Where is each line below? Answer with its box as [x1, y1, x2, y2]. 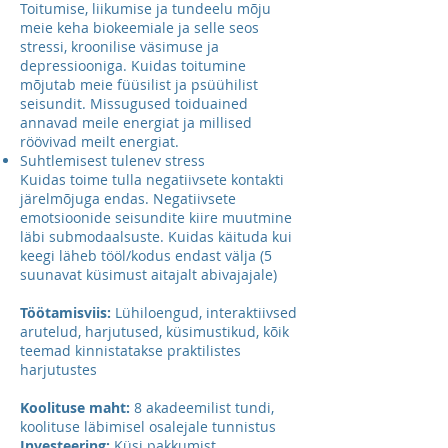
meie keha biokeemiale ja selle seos [20, 18, 259, 37]
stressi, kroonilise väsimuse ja [20, 37, 219, 56]
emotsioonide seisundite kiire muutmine [20, 208, 292, 227]
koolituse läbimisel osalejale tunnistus [20, 417, 276, 436]
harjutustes [20, 360, 97, 379]
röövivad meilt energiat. [20, 132, 179, 151]
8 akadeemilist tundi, [130, 398, 274, 417]
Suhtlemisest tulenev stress [20, 151, 205, 170]
